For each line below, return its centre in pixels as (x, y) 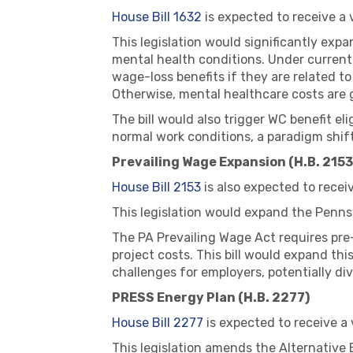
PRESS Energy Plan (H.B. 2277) (211, 297)
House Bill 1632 (157, 17)
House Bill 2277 (158, 323)
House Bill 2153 (156, 187)
